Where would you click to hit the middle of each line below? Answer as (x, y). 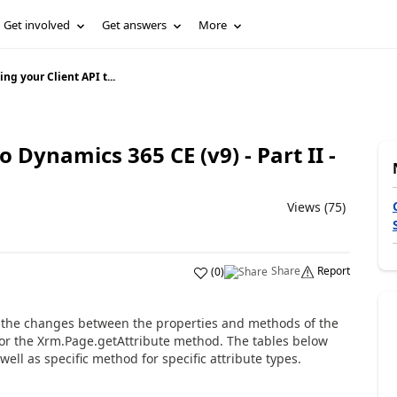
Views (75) (316, 207)
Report (333, 271)
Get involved (37, 25)
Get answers (135, 25)
